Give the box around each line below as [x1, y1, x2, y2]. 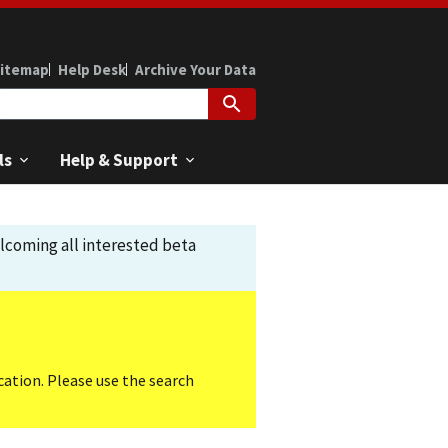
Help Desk [58, 59, 126, 79]
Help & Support [60, 148, 178, 171]
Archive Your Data [135, 59, 256, 79]
